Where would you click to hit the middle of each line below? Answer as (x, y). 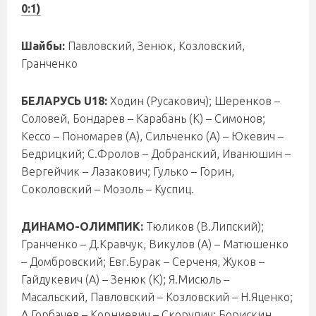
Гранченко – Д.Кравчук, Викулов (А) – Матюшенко (155, 244)
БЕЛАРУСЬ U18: (66, 101)
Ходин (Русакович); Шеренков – (195, 101)
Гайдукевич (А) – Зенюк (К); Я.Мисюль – (125, 279)
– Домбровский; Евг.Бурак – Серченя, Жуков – (143, 262)
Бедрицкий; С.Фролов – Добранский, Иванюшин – (156, 154)
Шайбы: (43, 46)
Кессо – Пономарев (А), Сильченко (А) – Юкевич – (152, 136)
